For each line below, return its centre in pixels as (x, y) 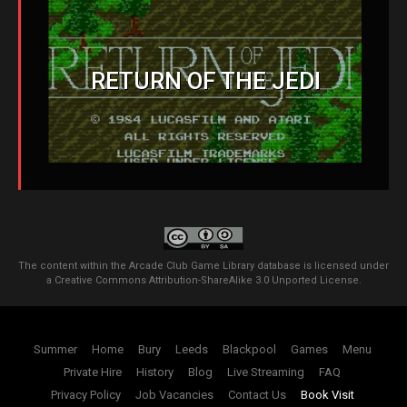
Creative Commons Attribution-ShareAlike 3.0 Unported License (206, 280)
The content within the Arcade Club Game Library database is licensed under (203, 265)
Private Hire (93, 372)
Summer (55, 349)
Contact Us (257, 394)
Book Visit (327, 394)
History (155, 372)
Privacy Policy (85, 394)
